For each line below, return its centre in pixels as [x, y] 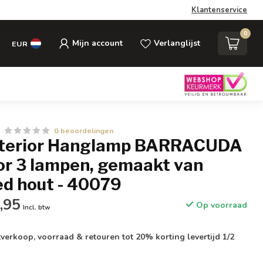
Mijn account [97, 43]
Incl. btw [37, 208]
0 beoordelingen [84, 131]
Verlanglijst [177, 43]
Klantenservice [219, 10]
